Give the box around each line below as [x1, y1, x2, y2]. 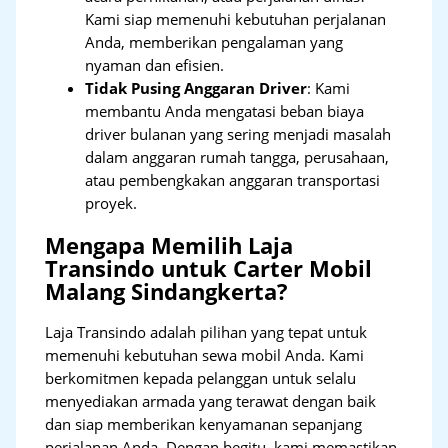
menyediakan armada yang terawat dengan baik [45, 390, 377, 411]
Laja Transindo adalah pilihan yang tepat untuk [45, 321, 368, 342]
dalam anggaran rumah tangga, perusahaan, [85, 147, 390, 168]
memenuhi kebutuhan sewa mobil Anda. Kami [45, 344, 365, 365]
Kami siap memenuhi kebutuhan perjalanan [85, 9, 387, 30]
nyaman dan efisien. [85, 55, 225, 76]
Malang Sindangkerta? [45, 276, 289, 306]
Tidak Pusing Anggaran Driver [85, 78, 308, 99]
